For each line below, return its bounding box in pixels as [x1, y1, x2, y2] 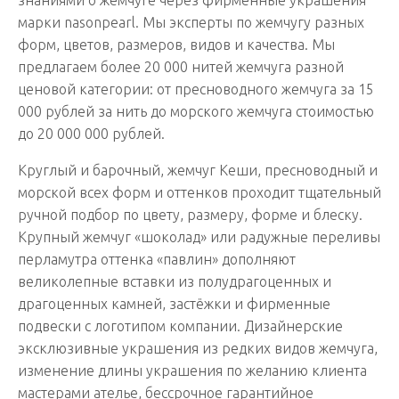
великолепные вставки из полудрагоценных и [18, 273, 331, 289]
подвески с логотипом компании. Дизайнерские [18, 317, 343, 334]
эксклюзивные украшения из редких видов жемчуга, [18, 339, 378, 356]
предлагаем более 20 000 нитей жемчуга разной [18, 58, 344, 75]
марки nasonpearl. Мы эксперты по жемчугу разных [18, 13, 364, 30]
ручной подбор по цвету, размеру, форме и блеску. [18, 206, 362, 223]
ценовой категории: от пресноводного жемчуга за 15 [18, 80, 374, 97]
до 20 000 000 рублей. [18, 125, 165, 142]
